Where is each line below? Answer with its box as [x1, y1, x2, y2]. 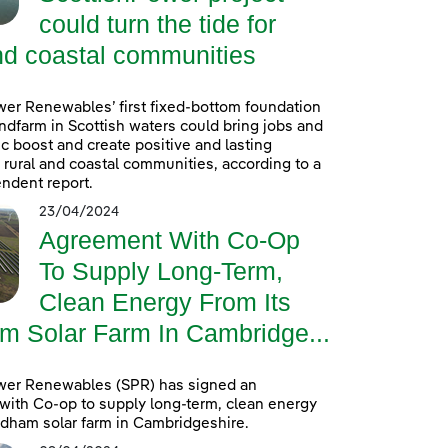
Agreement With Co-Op [38, 226, 300, 255]
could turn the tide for [38, 10, 276, 39]
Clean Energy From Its [38, 288, 291, 317]
